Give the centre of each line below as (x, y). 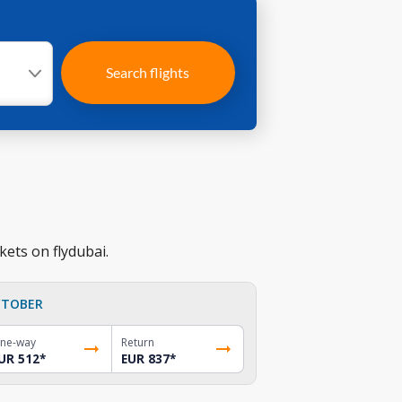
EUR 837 (146, 358)
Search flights (148, 72)
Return (138, 342)
